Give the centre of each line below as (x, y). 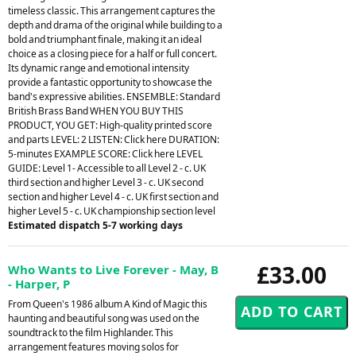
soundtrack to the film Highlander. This (91, 332)
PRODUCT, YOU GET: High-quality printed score (110, 125)
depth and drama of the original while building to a (115, 25)
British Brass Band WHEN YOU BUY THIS (96, 110)
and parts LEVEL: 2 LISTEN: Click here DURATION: (114, 139)
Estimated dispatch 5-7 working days (95, 225)
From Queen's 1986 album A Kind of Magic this (108, 304)
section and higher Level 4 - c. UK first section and (113, 196)
